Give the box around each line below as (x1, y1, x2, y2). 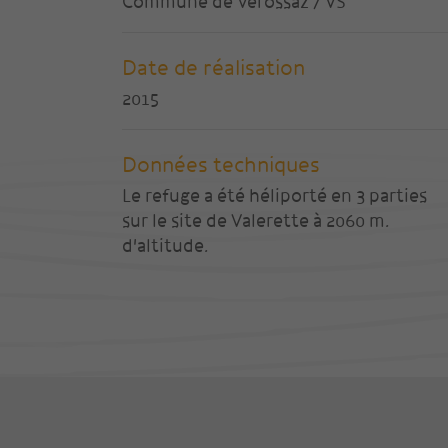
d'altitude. (122, 233, 208, 259)
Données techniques (122, 150, 320, 180)
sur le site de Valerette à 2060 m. (122, 208, 389, 234)
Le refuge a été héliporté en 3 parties (122, 183, 427, 209)
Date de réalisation (122, 53, 305, 83)
